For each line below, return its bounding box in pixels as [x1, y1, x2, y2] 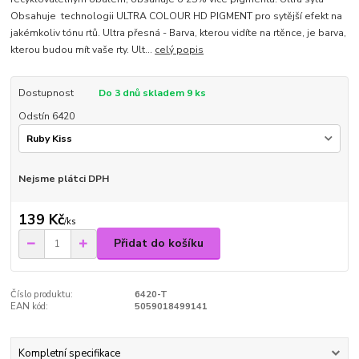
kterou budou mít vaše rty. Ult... [10, 43, 155, 57]
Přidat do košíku [114, 236, 204, 252]
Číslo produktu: [10, 288, 74, 301]
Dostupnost [18, 87, 74, 100]
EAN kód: [10, 301, 49, 313]
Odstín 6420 [18, 109, 75, 123]
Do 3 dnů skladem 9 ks [98, 87, 206, 100]
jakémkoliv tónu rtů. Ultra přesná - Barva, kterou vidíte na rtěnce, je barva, [10, 26, 347, 40]
